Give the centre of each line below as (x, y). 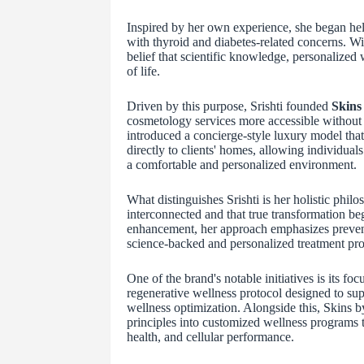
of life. (143, 71)
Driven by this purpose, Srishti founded (229, 106)
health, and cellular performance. (210, 337)
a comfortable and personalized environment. (241, 165)
